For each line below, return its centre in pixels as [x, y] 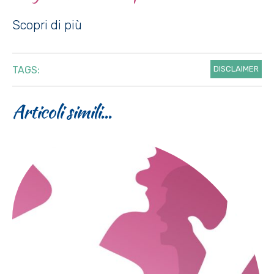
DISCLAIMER [236, 69]
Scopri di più [47, 25]
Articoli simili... [62, 112]
